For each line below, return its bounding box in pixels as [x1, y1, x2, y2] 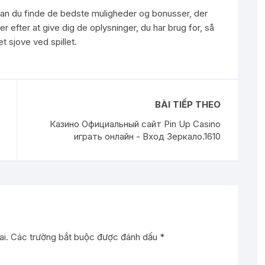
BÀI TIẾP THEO [155, 99, 221, 111]
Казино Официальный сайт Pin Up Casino [50, 118, 221, 130]
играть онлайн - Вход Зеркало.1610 [74, 131, 221, 143]
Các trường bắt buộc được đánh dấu [11, 231, 160, 243]
